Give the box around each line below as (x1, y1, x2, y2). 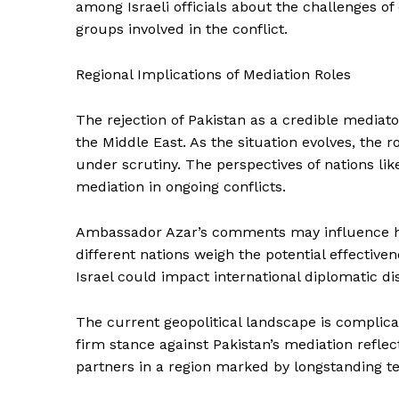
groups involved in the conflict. (76, 20, 288, 37)
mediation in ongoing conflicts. (76, 177, 286, 195)
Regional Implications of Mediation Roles (76, 65, 351, 83)
